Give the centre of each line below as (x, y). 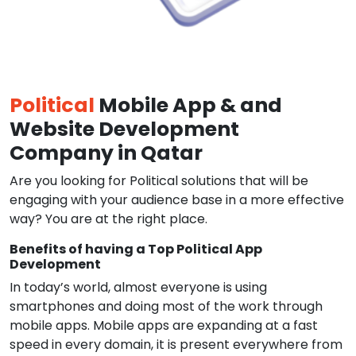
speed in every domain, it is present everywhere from (176, 344)
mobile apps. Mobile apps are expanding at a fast (164, 325)
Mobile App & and (188, 105)
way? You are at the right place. (108, 219)
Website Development (124, 129)
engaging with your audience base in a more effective (177, 200)
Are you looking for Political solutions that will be (159, 181)
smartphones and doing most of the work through (166, 306)
